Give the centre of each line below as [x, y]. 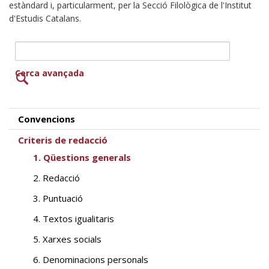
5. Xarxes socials [67, 239]
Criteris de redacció [63, 140]
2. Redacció [56, 178]
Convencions [47, 119]
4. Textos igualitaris [74, 219]
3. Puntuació [58, 198]
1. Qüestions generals [82, 158]
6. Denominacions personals [91, 260]
